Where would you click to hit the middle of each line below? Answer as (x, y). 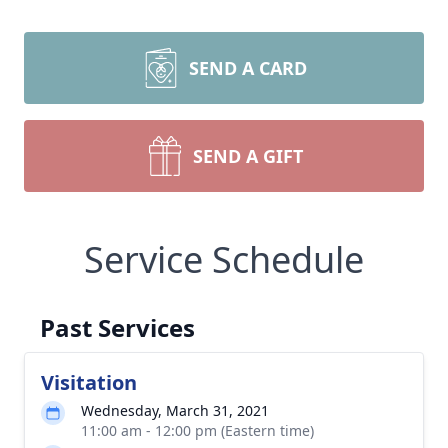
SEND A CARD (248, 68)
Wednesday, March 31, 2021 (175, 410)
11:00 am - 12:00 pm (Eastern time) (197, 430)
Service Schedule (224, 259)
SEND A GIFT (248, 156)
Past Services (117, 327)
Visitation (89, 382)
